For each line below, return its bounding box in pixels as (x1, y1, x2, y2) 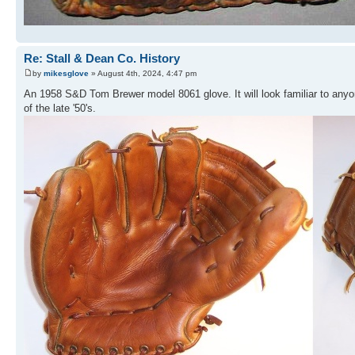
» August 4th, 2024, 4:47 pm (89, 69, 197, 78)
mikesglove (44, 69, 89, 78)
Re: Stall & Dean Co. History (24, 51, 180, 65)
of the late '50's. (24, 102, 96, 115)
